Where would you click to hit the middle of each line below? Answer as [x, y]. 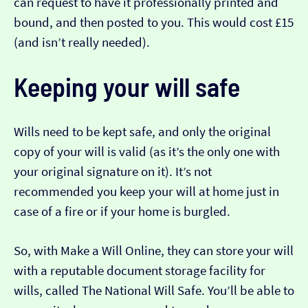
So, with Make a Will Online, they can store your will [154, 251]
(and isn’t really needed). [82, 43]
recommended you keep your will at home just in [146, 192]
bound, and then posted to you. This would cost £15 [154, 23]
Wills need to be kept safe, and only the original [142, 132]
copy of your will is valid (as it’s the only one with [147, 152]
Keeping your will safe [127, 87]
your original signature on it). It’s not [113, 172]
